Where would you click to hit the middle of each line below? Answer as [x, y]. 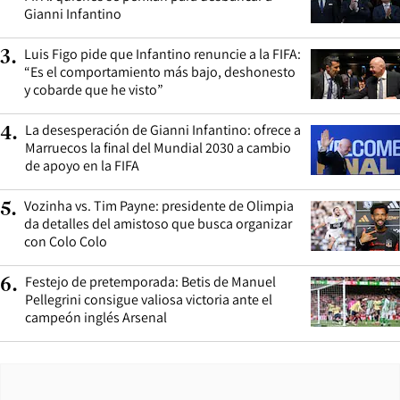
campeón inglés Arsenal [96, 317]
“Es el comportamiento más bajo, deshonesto [160, 71]
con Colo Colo [66, 241]
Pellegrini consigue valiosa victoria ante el [149, 299]
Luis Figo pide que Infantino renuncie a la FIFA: [162, 54]
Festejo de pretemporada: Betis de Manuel [150, 281]
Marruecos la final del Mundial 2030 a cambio [158, 147]
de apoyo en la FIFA [82, 165]
